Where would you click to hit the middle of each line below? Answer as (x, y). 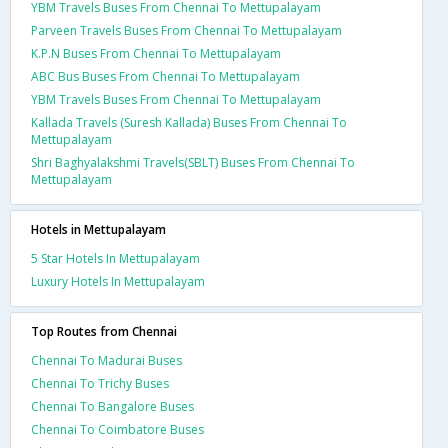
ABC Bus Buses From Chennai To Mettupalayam (165, 76)
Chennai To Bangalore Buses (112, 406)
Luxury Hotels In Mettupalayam (118, 281)
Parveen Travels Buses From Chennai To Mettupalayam (186, 30)
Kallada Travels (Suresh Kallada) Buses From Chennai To (189, 122)
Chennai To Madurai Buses (106, 360)
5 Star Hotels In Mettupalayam (115, 258)
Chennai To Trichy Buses (100, 383)
